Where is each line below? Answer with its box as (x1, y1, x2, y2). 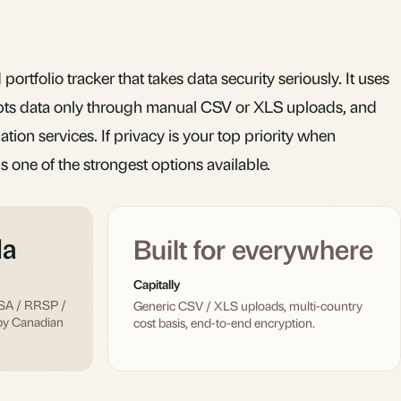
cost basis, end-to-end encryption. (133, 313, 315, 330)
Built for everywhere (133, 230, 373, 266)
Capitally (133, 275, 180, 292)
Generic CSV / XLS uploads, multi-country (133, 296, 363, 313)
